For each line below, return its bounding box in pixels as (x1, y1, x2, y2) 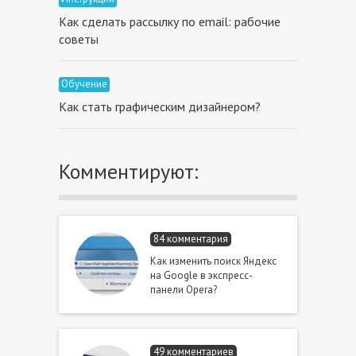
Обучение (60, 76, 107, 91)
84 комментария (153, 231, 228, 246)
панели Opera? (149, 282, 217, 296)
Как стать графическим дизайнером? (58, 98, 261, 114)
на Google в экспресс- (149, 268, 253, 282)
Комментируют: (58, 157, 199, 184)
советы (58, 30, 99, 47)
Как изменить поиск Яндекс (149, 253, 277, 268)
